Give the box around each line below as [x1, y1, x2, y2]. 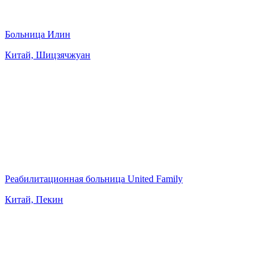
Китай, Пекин [5, 194, 63, 205]
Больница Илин [5, 29, 70, 39]
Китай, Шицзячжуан [5, 49, 90, 60]
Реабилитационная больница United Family [5, 173, 183, 184]
